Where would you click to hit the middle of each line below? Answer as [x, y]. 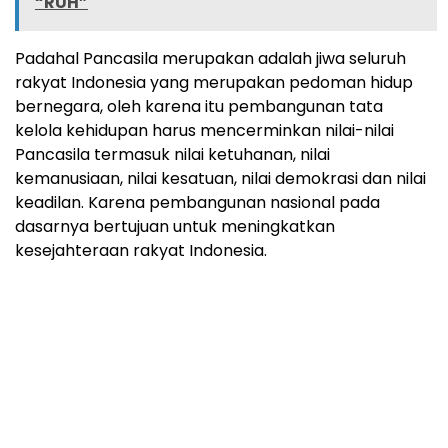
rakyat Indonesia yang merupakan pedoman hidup [214, 83]
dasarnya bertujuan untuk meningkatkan [175, 227]
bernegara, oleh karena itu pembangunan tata [199, 107]
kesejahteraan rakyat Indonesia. [141, 251]
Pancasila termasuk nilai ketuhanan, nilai [172, 155]
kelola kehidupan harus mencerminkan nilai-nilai [204, 131]
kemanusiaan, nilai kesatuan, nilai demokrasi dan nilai [220, 179]
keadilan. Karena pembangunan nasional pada [197, 203]
